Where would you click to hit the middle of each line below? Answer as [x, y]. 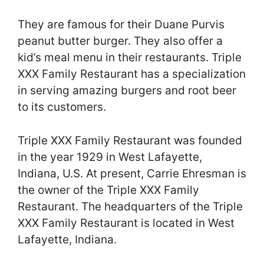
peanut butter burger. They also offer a [120, 41]
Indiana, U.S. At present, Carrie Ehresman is [132, 173]
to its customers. [62, 107]
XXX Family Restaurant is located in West [126, 223]
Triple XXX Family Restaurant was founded [130, 140]
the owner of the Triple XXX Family [108, 190]
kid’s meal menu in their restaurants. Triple [130, 58]
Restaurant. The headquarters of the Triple [130, 206]
